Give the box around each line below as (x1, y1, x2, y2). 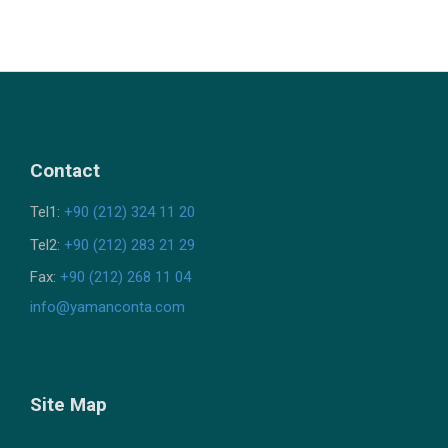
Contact (30, 159, 100, 183)
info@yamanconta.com (30, 297, 185, 316)
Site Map (30, 393, 107, 417)
